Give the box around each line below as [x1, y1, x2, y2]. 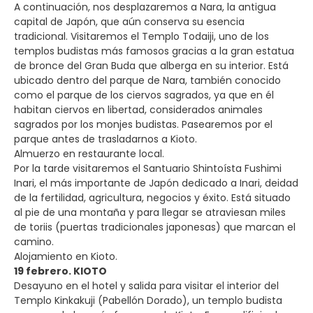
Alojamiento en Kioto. [14, 249, 117, 263]
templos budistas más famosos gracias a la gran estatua [14, 43, 294, 58]
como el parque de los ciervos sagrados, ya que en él [14, 87, 274, 102]
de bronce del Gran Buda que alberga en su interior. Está [14, 58, 289, 73]
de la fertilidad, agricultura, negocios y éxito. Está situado [14, 190, 291, 205]
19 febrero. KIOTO [14, 263, 107, 278]
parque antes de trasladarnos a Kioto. [14, 131, 197, 146]
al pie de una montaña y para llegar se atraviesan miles [14, 205, 286, 219]
